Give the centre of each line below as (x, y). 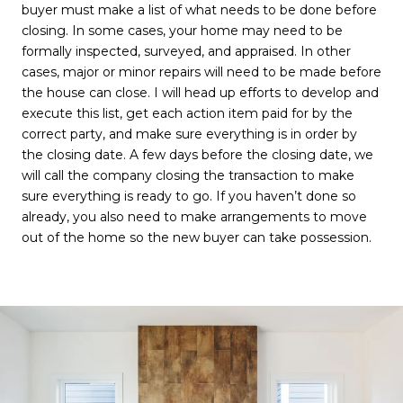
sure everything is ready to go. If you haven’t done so (189, 197)
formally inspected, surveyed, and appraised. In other (186, 52)
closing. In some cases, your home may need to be (182, 31)
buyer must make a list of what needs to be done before (199, 10)
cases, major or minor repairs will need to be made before (201, 72)
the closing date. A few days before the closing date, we (197, 155)
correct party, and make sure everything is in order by (189, 134)
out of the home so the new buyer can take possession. (197, 238)
